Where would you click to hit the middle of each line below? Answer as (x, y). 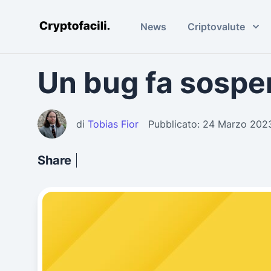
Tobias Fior (113, 124)
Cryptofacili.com (75, 29)
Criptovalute (217, 27)
